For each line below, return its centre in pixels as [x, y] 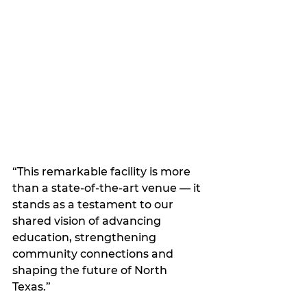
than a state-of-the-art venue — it [108, 188]
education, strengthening [86, 237]
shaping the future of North [91, 270]
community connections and [94, 254]
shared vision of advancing [88, 221]
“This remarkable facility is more [103, 172]
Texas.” [32, 287]
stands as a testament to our [94, 205]
